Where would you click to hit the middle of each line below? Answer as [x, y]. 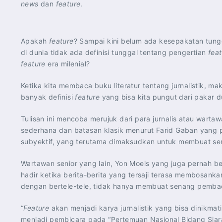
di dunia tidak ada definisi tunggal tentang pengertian [114, 52]
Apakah [35, 41]
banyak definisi [48, 97]
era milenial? [68, 64]
